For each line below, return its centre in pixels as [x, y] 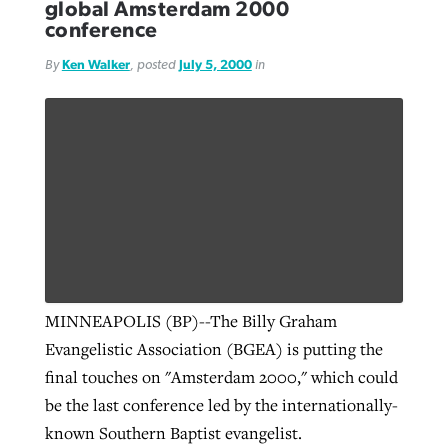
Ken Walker [95, 65]
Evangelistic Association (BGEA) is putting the [213, 349]
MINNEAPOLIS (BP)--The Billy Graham [190, 321]
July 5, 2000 [215, 65]
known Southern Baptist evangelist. [173, 433]
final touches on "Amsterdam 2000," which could [221, 377]
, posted [154, 65]
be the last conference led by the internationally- [221, 405]
